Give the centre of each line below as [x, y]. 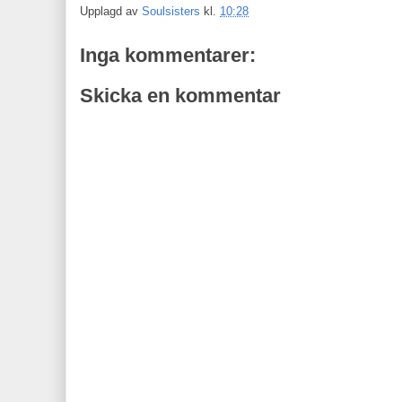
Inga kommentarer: [168, 55]
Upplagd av [111, 11]
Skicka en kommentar [180, 96]
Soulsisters [171, 11]
